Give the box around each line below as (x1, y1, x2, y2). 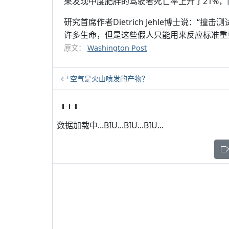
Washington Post (87, 43, 147, 53)
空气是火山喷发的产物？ (68, 74, 149, 83)
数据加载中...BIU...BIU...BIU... (57, 120, 164, 131)
